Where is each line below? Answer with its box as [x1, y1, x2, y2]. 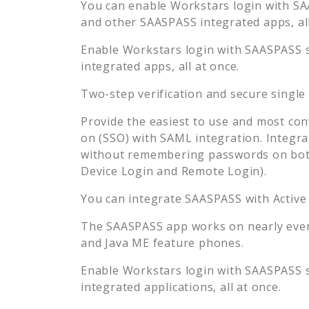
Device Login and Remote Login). [81, 163, 267, 179]
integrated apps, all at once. [81, 58, 240, 74]
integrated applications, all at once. [81, 279, 281, 295]
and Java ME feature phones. [81, 235, 244, 250]
